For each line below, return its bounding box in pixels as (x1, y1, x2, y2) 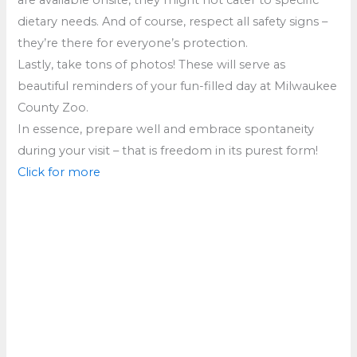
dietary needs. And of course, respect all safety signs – (18, 14, 328, 29)
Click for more (18, 164, 101, 179)
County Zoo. (18, 100, 89, 115)
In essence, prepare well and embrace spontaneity (18, 121, 315, 136)
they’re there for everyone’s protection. (18, 35, 249, 50)
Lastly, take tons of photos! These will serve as (18, 57, 286, 72)
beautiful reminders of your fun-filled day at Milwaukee (18, 78, 338, 93)
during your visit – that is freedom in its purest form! (18, 143, 319, 158)
